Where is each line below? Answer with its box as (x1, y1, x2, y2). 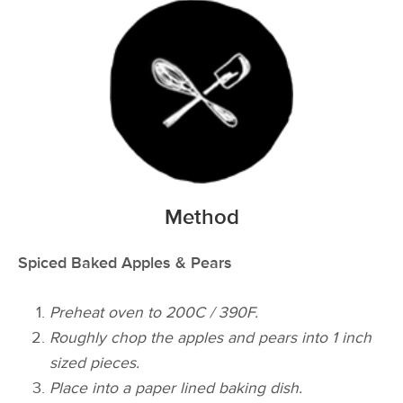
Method (164, 204, 239, 231)
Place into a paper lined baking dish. (49, 378, 303, 398)
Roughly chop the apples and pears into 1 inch (49, 327, 372, 347)
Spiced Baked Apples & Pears (18, 254, 232, 273)
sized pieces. (49, 353, 140, 372)
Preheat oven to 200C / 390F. (49, 302, 259, 322)
